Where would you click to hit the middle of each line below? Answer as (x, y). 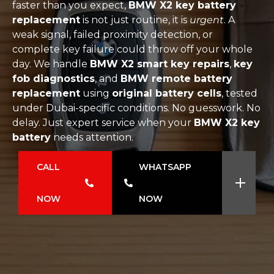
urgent (207, 20)
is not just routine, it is (135, 20)
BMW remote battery (176, 79)
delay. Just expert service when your (103, 123)
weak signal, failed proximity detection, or (113, 35)
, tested (239, 93)
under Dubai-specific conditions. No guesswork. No (136, 108)
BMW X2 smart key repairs (160, 64)
